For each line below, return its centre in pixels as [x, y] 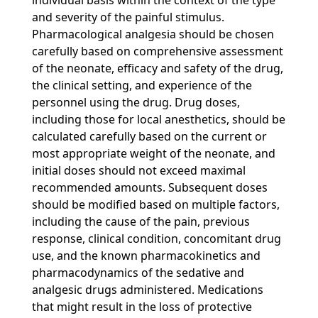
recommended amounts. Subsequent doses [149, 187]
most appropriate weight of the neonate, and [153, 153]
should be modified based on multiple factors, [155, 204]
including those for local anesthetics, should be [158, 119]
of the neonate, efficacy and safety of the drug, [157, 68]
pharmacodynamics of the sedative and [138, 273]
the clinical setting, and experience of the [142, 85]
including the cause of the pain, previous [141, 221]
